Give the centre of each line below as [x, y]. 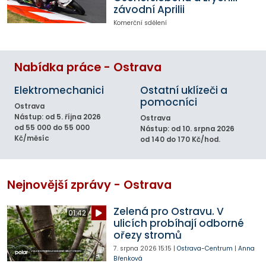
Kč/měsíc [32, 139]
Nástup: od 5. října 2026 [58, 117]
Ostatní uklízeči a [184, 91]
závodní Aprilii [149, 9]
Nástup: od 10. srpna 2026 [187, 129]
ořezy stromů [147, 235]
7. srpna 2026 [135, 249]
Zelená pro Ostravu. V [168, 212]
